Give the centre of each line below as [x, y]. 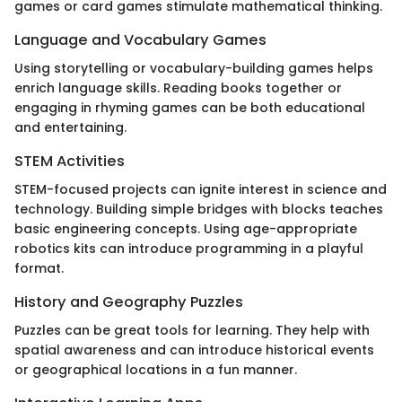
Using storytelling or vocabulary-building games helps [194, 68]
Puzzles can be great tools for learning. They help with [192, 331]
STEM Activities [70, 161]
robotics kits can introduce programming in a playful [189, 249]
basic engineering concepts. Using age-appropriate [186, 229]
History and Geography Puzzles [129, 302]
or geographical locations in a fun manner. [156, 370]
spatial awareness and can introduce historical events [194, 350]
